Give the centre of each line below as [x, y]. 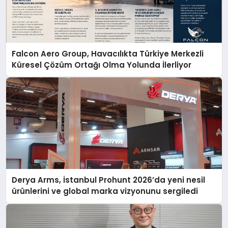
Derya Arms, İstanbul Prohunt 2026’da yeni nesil [109, 180]
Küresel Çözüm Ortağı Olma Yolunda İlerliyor [102, 65]
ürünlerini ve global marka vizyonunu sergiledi [105, 191]
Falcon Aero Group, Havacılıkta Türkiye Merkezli [108, 53]
